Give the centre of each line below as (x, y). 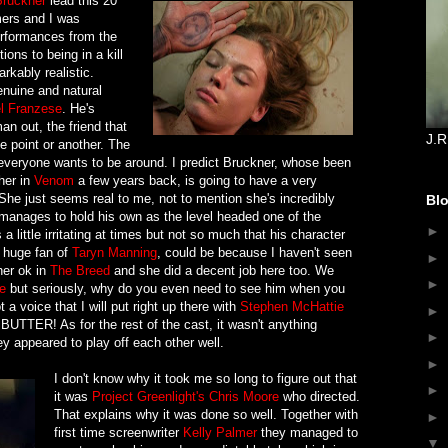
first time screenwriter (118, 432)
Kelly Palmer (220, 432)
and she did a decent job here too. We (222, 270)
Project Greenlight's (148, 396)
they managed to (307, 432)
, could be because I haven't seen (254, 252)
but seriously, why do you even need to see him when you (175, 288)
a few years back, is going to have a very (195, 180)
